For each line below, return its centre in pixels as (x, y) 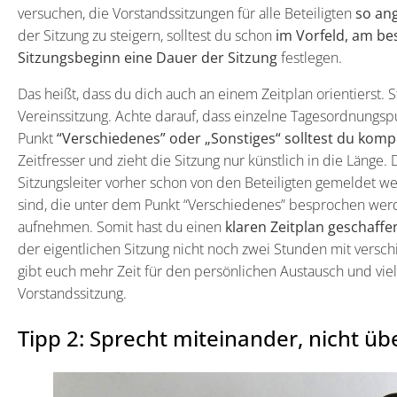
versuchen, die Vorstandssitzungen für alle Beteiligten (187, 14)
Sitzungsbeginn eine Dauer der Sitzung (149, 58)
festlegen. (311, 58)
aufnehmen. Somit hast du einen (121, 227)
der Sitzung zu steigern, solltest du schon (147, 36)
